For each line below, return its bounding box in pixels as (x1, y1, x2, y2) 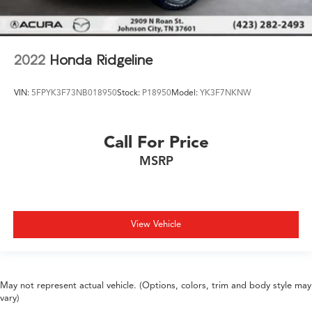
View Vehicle (131, 219, 181, 231)
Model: (171, 87, 200, 98)
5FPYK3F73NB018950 (31, 87, 117, 98)
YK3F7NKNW (200, 87, 251, 98)
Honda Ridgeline (49, 51, 153, 68)
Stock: (117, 87, 142, 98)
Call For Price (103, 131, 209, 153)
